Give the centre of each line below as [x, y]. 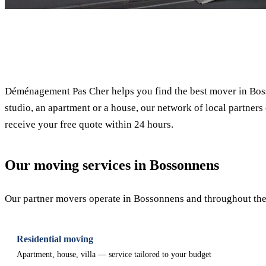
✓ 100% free [235, 26]
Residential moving [55, 239]
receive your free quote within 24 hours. [89, 124]
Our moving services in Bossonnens [112, 165]
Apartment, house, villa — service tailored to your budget [114, 254]
